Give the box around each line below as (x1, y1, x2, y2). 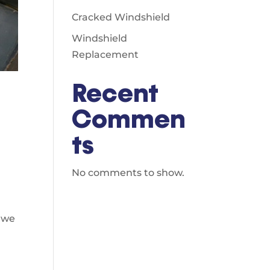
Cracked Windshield (72, 11, 171, 23)
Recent (72, 77, 159, 110)
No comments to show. (72, 167, 185, 178)
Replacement (72, 49, 139, 60)
